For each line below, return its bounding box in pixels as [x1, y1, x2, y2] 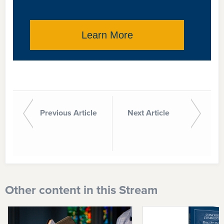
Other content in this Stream [5, 181, 157, 198]
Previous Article [40, 107, 97, 118]
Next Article [127, 107, 169, 118]
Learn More [81, 29, 133, 40]
